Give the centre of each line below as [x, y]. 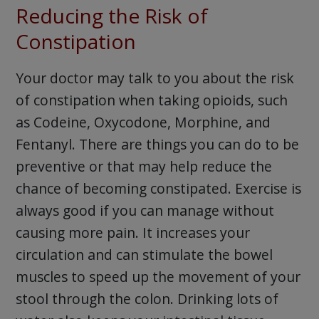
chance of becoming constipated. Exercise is [158, 188]
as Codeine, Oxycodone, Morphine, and [143, 122]
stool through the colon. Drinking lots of [147, 298]
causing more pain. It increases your [132, 232]
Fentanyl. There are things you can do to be [157, 144]
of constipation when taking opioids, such [151, 100]
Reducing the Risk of [111, 16]
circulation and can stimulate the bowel [144, 254]
